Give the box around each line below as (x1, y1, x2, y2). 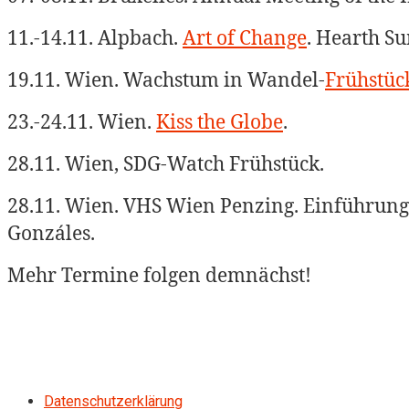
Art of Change (183, 24, 307, 50)
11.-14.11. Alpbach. (7, 24, 183, 50)
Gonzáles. (7, 219, 100, 246)
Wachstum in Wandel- (123, 66, 325, 92)
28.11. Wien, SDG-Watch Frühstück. (7, 150, 324, 176)
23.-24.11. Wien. (7, 108, 156, 134)
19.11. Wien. (7, 66, 123, 92)
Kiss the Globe (156, 108, 283, 134)
